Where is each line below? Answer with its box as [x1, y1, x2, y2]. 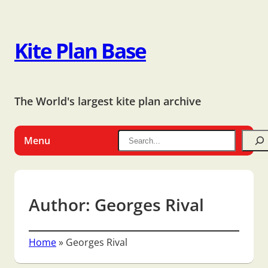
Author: [29, 193, 95, 216]
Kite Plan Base [14, 36, 146, 65]
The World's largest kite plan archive [14, 93, 201, 109]
